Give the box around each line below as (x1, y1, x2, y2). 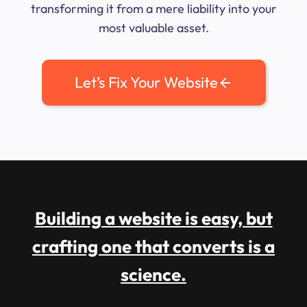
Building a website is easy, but (34, 207, 273, 230)
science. (121, 263, 186, 286)
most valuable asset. (98, 20, 209, 36)
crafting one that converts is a (32, 235, 275, 258)
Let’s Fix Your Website (74, 73, 218, 93)
